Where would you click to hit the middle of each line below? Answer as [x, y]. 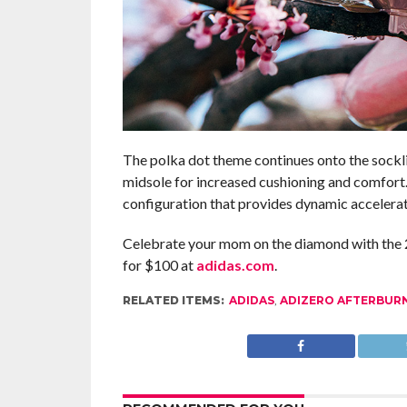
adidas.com [235, 265]
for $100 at [159, 265]
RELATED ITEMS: [173, 301]
